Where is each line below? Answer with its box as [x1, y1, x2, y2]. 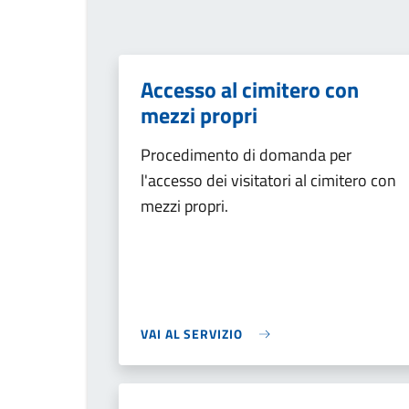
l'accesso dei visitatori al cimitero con [141, 168, 396, 193]
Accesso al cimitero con [141, 73, 359, 106]
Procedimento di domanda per [141, 142, 351, 167]
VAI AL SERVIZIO [141, 324, 243, 343]
